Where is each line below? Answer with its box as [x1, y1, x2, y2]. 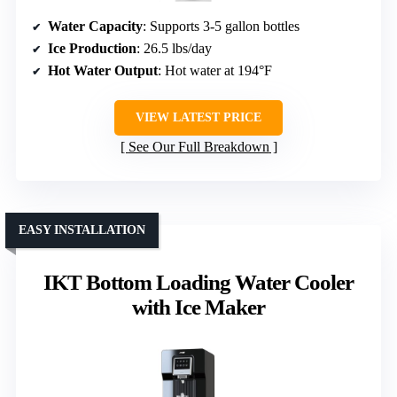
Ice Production [48, 41, 136, 57]
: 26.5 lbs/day [136, 41, 212, 57]
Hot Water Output [48, 63, 158, 79]
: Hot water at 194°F [158, 63, 272, 79]
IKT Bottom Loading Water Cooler [43, 270, 354, 295]
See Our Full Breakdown [128, 139, 269, 155]
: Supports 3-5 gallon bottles [143, 19, 300, 35]
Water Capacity [48, 19, 143, 35]
